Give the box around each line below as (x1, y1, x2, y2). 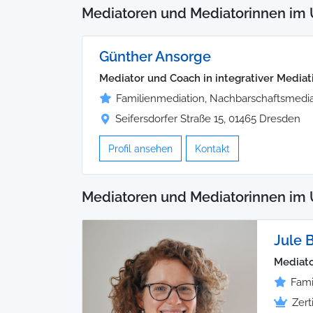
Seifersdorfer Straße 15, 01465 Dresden (115, 112, 300, 126)
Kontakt (195, 143, 230, 155)
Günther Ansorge (99, 48, 211, 66)
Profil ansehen (108, 143, 173, 155)
